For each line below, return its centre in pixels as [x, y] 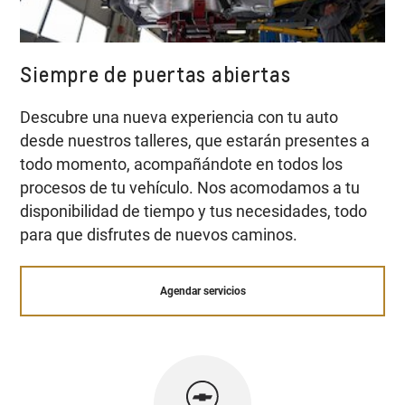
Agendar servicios [202, 292]
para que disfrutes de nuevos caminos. [159, 235]
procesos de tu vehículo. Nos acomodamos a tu [190, 188]
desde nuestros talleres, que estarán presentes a [195, 141]
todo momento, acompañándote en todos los [182, 165]
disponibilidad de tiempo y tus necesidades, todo [194, 212]
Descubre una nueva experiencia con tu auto [179, 118]
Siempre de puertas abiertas [155, 74]
